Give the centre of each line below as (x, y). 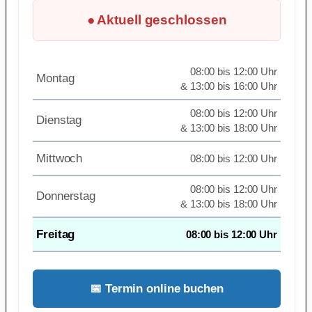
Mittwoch (60, 158)
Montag (55, 78)
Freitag (56, 234)
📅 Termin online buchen (157, 288)
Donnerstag (66, 196)
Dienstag (59, 120)
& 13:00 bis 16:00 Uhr (229, 86)
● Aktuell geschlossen (157, 19)
